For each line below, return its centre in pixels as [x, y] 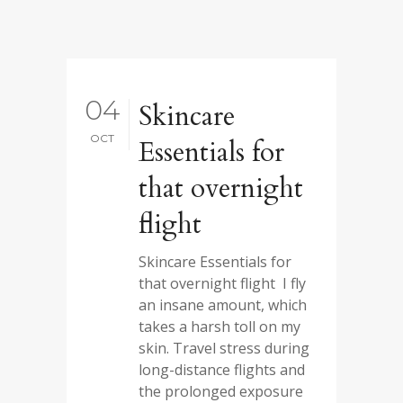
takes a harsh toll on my [219, 327]
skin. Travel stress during [224, 348]
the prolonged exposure [221, 391]
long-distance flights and [222, 370]
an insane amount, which [223, 305]
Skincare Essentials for [215, 262]
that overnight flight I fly [222, 283]
